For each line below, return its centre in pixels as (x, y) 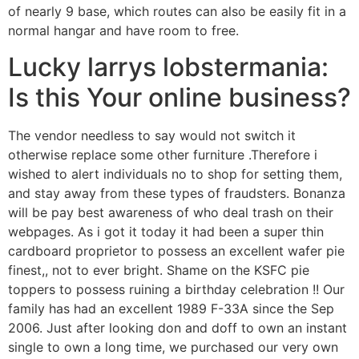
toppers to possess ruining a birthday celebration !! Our (176, 289)
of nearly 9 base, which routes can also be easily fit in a (177, 12)
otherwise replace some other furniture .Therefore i (163, 154)
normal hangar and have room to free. (123, 31)
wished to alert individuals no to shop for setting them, (175, 173)
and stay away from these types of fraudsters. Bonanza (177, 193)
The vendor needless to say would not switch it (152, 135)
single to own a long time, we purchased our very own (173, 347)
